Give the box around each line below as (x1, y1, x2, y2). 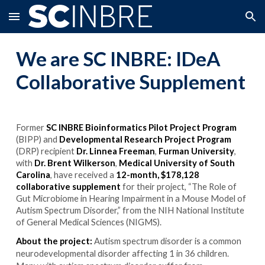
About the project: (16, 235, 93, 246)
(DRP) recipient (16, 146, 77, 156)
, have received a (50, 170, 117, 180)
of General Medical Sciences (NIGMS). (16, 217, 162, 227)
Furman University (159, 146, 235, 156)
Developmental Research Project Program (59, 134, 232, 144)
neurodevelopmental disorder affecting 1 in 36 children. (16, 248, 230, 258)
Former (16, 122, 47, 132)
